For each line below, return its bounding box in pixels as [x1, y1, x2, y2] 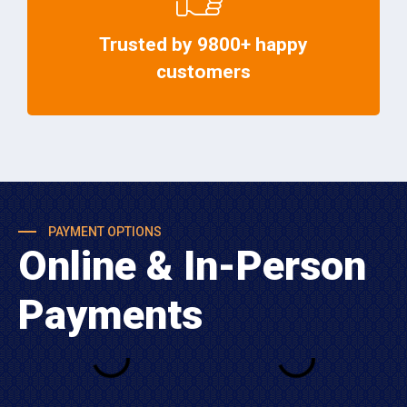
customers [156, 61, 251, 84]
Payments [18, 291, 203, 340]
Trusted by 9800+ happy [99, 34, 308, 56]
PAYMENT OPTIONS [45, 224, 162, 240]
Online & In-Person [18, 242, 366, 291]
